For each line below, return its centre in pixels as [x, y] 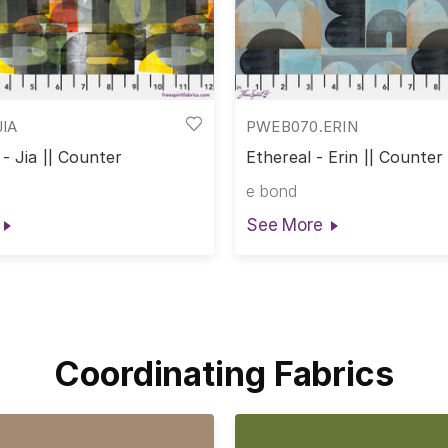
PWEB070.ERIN [301, 126]
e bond [271, 190]
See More [284, 224]
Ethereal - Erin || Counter [344, 157]
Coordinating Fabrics [224, 373]
